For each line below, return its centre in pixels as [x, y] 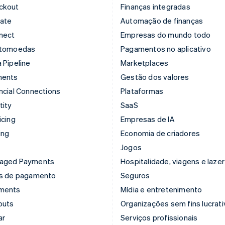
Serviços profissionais [159, 217]
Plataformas [142, 91]
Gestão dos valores [155, 77]
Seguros [135, 175]
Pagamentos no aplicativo [166, 48]
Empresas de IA [148, 119]
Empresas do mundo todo [166, 34]
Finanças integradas [155, 6]
